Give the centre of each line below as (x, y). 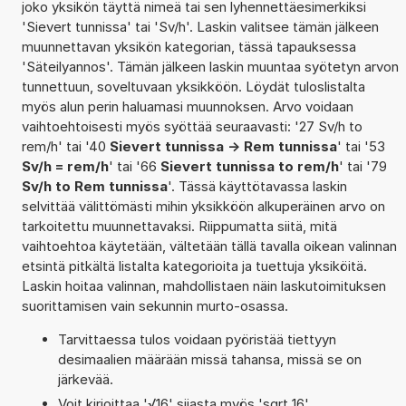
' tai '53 (361, 146)
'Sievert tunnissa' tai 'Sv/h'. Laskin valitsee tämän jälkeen (200, 26)
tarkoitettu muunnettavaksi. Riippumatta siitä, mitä (179, 226)
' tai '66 (134, 166)
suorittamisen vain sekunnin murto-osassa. (155, 305)
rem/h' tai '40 (65, 146)
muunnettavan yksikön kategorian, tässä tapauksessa (188, 46)
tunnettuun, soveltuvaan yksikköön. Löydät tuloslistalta (193, 86)
